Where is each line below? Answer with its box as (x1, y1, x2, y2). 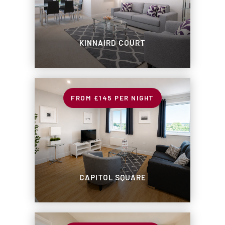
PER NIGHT (112, 93, 154, 102)
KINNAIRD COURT (79, 38, 146, 47)
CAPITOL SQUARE (79, 173, 146, 182)
